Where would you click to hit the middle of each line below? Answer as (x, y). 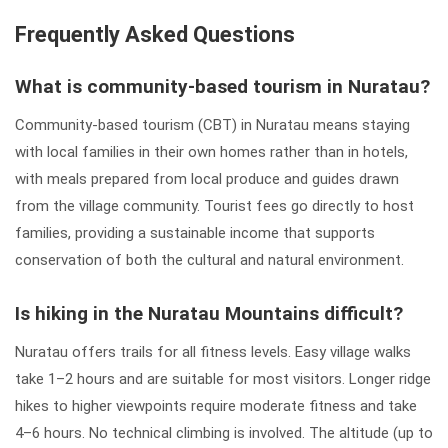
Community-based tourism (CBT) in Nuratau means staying (212, 124)
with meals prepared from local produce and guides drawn (207, 178)
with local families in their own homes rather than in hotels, (211, 151)
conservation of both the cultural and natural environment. (209, 259)
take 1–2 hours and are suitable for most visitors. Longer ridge (223, 378)
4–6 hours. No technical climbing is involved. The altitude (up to (224, 432)
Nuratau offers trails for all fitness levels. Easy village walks (213, 351)
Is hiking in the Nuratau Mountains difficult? (209, 313)
